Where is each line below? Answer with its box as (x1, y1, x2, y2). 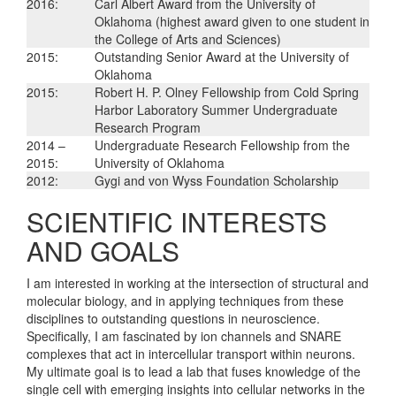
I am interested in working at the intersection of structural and (27, 273, 369, 292)
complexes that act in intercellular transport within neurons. (27, 344, 355, 362)
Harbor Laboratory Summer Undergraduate (95, 100, 338, 118)
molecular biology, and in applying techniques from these (27, 291, 344, 309)
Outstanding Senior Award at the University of (95, 47, 349, 65)
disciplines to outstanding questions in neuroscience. (27, 308, 320, 327)
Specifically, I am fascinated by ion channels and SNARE (27, 326, 341, 345)
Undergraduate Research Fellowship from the (95, 135, 350, 154)
